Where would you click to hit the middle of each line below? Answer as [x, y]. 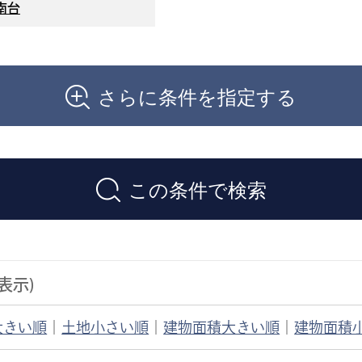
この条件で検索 [197, 188]
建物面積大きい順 [222, 327]
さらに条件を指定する [197, 95]
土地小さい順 [105, 327]
